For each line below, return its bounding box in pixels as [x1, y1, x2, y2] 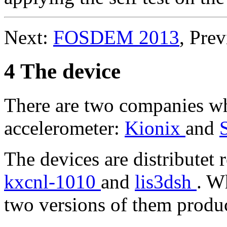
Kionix [125, 117, 185, 139]
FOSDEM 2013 [53, 26, 179, 48]
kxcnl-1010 [4, 170, 101, 193]
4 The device [4, 59, 121, 83]
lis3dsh [135, 170, 197, 193]
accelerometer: [4, 117, 125, 139]
